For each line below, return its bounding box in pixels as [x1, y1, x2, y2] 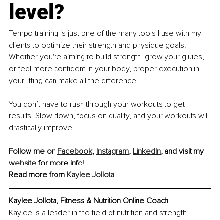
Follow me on [9, 146, 57, 157]
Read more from [9, 170, 67, 180]
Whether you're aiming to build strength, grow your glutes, [9, 52, 206, 62]
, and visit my [161, 146, 206, 157]
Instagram [96, 146, 129, 157]
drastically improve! [9, 123, 74, 133]
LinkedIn [133, 146, 161, 157]
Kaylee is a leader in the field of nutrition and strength [9, 208, 189, 218]
